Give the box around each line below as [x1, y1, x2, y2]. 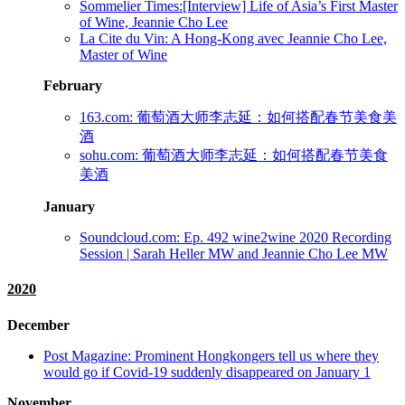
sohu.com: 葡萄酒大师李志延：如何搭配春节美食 [80, 147, 388, 163]
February [43, 78, 106, 93]
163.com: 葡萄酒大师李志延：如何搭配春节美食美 [80, 109, 397, 125]
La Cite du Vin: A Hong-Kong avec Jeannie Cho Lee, [80, 31, 387, 46]
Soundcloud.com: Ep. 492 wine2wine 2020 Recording [80, 230, 391, 245]
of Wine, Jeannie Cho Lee [80, 14, 228, 30]
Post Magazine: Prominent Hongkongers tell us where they [43, 347, 379, 363]
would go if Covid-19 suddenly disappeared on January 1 [43, 363, 371, 380]
